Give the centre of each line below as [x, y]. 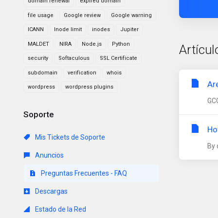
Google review [82, 15]
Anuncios [49, 155]
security [38, 58]
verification [82, 73]
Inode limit [68, 29]
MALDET [38, 44]
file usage [41, 15]
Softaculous [74, 58]
